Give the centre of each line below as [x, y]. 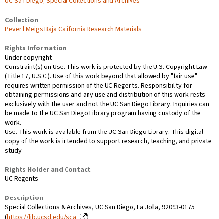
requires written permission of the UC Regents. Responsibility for [99, 86]
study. [14, 151]
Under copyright [28, 58]
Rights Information [36, 49]
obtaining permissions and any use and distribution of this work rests [105, 95]
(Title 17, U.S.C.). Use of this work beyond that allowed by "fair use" [101, 77]
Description [24, 198]
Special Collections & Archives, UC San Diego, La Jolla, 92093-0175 [100, 208]
